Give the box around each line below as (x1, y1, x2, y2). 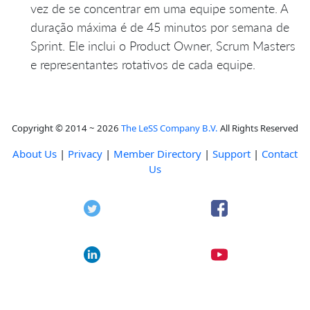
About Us (12, 146, 57, 161)
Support (212, 146, 250, 161)
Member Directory (113, 146, 201, 161)
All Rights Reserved (218, 121, 298, 134)
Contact (262, 146, 298, 161)
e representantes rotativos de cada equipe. (30, 56, 255, 72)
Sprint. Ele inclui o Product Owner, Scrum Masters (30, 37, 295, 53)
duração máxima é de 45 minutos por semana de (30, 19, 289, 35)
